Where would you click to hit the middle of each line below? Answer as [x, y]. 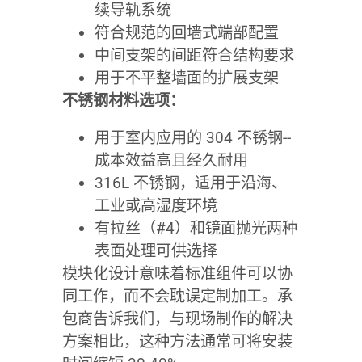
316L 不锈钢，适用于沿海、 [190, 183]
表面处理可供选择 [156, 250]
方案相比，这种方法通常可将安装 [177, 341]
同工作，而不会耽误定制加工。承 [177, 296]
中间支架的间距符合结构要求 [194, 55]
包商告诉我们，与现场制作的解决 [177, 318]
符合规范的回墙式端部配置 [186, 32]
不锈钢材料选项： [123, 100]
